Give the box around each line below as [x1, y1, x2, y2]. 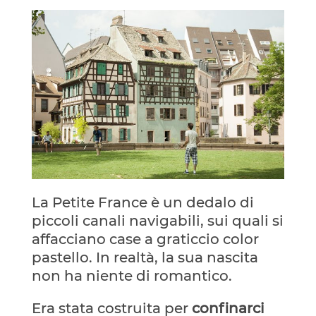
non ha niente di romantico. [31, 267, 232, 284]
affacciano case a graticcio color [31, 230, 259, 248]
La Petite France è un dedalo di [31, 193, 254, 211]
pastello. [31, 248, 92, 266]
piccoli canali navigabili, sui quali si [31, 212, 284, 229]
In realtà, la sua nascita [95, 248, 258, 266]
